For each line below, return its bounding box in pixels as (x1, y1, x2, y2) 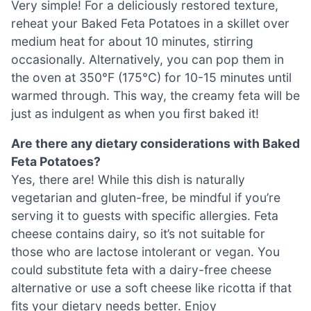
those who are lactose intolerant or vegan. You (11, 244, 280, 260)
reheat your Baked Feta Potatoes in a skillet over (11, 15, 289, 31)
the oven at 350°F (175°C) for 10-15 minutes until (11, 69, 292, 85)
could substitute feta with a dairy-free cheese (11, 262, 271, 278)
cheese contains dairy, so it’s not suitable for (11, 226, 265, 242)
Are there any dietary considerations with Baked (11, 136, 300, 151)
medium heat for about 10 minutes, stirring (11, 33, 253, 49)
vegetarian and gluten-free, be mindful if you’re (11, 190, 280, 205)
